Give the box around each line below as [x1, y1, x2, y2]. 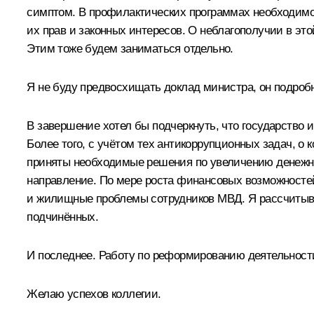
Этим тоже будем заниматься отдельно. [27, 41, 233, 55]
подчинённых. [27, 210, 99, 224]
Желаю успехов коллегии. [27, 287, 161, 301]
